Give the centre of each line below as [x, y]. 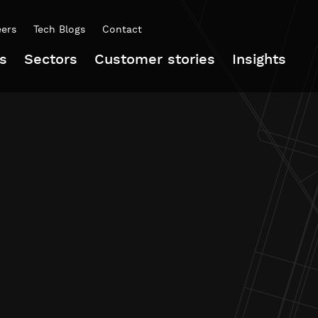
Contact [122, 30]
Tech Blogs [59, 30]
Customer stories [155, 60]
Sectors [51, 60]
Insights [259, 60]
